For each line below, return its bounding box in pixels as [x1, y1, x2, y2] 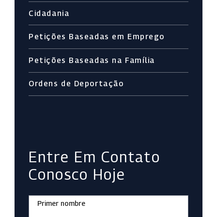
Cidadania [29, 8, 70, 18]
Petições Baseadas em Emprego [29, 32, 165, 42]
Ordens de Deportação [29, 79, 124, 89]
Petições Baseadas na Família [29, 55, 155, 65]
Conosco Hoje [29, 166, 126, 184]
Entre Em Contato [29, 148, 160, 166]
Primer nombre [37, 199, 85, 208]
